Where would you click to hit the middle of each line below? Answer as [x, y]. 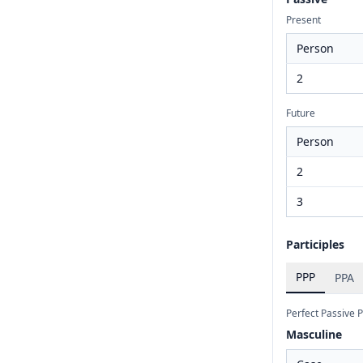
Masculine [314, 334]
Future [301, 113]
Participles [315, 244]
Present [303, 20]
